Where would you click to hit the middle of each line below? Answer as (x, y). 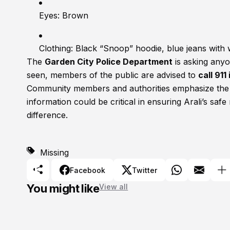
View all (114, 187)
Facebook (88, 170)
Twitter (145, 170)
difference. (47, 115)
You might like (63, 189)
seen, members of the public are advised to (112, 75)
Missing (54, 153)
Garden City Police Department (109, 62)
